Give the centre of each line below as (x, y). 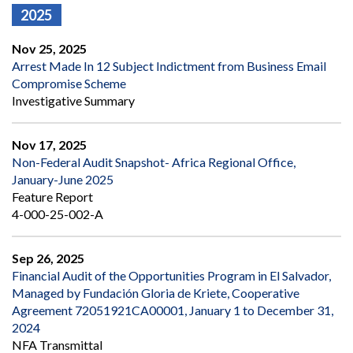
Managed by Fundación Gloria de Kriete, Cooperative (156, 293)
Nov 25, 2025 (49, 49)
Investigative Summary (73, 101)
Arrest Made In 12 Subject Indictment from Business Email (169, 66)
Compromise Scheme (69, 84)
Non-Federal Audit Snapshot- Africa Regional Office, (154, 162)
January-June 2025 (63, 180)
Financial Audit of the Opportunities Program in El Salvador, (171, 276)
